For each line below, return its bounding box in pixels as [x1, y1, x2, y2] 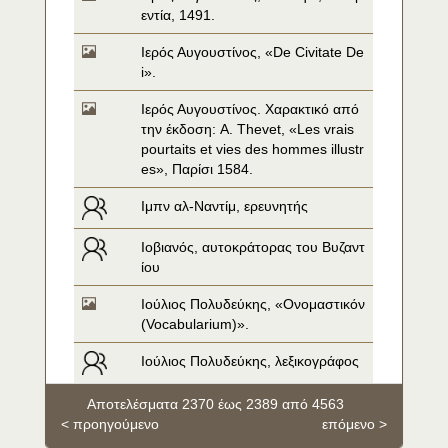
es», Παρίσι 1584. [141, 161, 254, 177]
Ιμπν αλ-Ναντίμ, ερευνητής [141, 198, 309, 214]
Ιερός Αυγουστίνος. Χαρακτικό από [141, 101, 360, 117]
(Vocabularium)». [141, 316, 250, 332]
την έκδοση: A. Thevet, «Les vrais [141, 121, 355, 137]
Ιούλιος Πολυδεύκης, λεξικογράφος [141, 353, 360, 369]
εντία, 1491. [141, 7, 216, 23]
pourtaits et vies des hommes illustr [141, 141, 365, 157]
